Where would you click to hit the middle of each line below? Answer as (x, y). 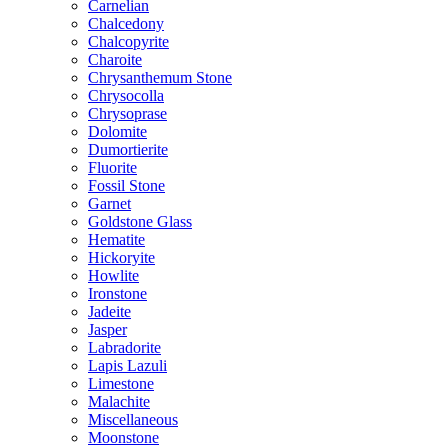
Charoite (115, 59)
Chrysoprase (127, 113)
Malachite (119, 401)
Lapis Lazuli (127, 365)
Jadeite (109, 311)
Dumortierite (128, 149)
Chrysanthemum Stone (160, 77)
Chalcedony (126, 23)
